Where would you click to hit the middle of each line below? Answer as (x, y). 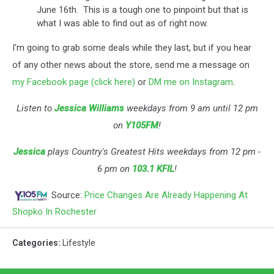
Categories (35, 243)
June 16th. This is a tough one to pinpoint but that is (143, 10)
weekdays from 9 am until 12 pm (191, 108)
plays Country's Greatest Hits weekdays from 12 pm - (153, 152)
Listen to (35, 108)
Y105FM (142, 125)
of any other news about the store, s (86, 65)
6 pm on (115, 169)
